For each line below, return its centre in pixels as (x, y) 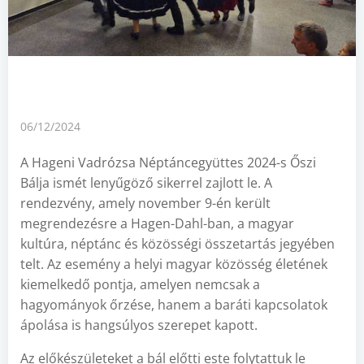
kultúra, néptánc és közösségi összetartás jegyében (178, 244)
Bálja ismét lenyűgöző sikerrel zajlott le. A (146, 183)
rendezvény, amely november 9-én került (145, 203)
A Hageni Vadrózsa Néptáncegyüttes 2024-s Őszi (168, 162)
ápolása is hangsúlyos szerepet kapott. (139, 325)
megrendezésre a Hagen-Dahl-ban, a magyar (157, 223)
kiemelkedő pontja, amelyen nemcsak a (140, 284)
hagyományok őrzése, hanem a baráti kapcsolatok (174, 305)
